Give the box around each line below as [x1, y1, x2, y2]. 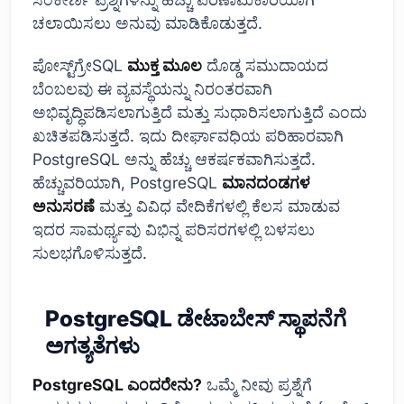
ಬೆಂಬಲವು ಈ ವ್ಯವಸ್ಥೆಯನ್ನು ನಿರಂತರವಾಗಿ [32, 79, 272, 99]
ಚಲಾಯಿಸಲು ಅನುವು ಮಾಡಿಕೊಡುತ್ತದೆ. [32, 13, 262, 32]
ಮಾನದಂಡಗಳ [222, 173, 310, 193]
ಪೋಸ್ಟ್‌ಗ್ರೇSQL [32, 56, 127, 76]
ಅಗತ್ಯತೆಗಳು [45, 332, 140, 360]
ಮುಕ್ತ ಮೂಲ [127, 56, 202, 76]
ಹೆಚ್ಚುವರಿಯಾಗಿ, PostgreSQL [32, 173, 222, 193]
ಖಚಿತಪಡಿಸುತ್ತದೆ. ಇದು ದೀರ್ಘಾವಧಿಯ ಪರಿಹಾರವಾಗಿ [32, 126, 344, 146]
